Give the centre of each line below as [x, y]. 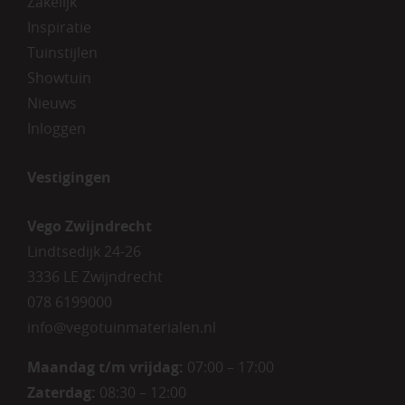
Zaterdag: [63, 392]
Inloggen [56, 128]
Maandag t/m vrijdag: [105, 367]
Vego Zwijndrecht [89, 226]
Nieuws [52, 103]
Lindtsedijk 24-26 [84, 251]
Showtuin [59, 77]
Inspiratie [59, 27]
